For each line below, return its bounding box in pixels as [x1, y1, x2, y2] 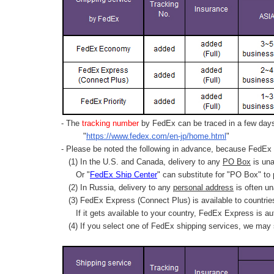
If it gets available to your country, [61, 208, 199, 218]
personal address [173, 182, 234, 192]
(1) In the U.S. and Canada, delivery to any [61, 157, 223, 166]
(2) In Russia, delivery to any [61, 182, 173, 192]
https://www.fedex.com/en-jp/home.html [86, 131, 226, 141]
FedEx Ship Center [90, 169, 157, 179]
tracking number [80, 118, 141, 128]
